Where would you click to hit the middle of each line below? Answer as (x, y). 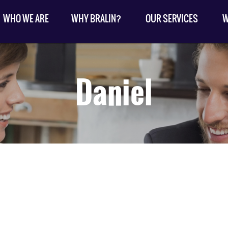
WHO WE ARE (26, 19)
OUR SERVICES (172, 19)
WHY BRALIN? (96, 19)
